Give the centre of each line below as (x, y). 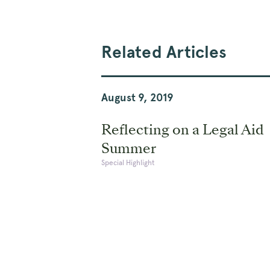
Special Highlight (128, 162)
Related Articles (164, 52)
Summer (129, 148)
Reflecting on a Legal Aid (183, 129)
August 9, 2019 (137, 97)
